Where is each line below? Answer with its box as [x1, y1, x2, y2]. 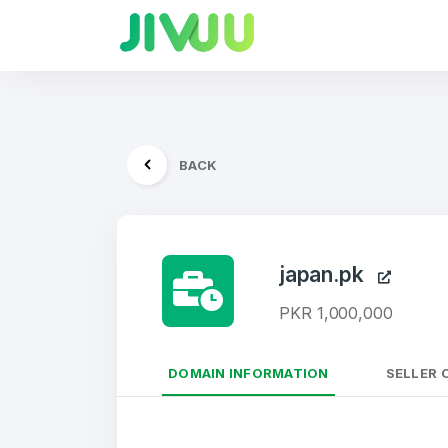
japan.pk [279, 262, 378, 287]
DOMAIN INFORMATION [168, 365, 329, 381]
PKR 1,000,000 [279, 303, 393, 323]
